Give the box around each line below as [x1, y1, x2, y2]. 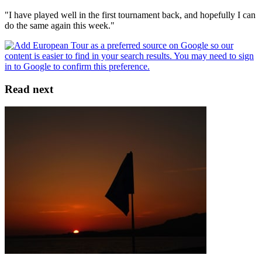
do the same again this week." [5, 20, 115, 30]
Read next [5, 82, 53, 95]
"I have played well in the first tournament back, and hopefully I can [5, 9, 256, 20]
